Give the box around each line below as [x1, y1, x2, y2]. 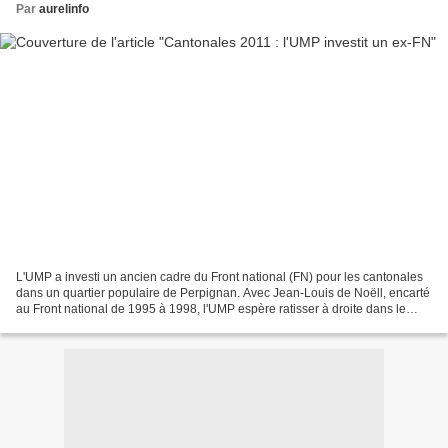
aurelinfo [39, 2, 89, 17]
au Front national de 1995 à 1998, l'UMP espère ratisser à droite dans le [16, 301, 406, 316]
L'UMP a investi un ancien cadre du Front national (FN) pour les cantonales [16, 269, 423, 284]
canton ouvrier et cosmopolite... [16, 317, 185, 332]
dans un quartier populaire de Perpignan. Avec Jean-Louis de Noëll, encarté [16, 285, 430, 300]
